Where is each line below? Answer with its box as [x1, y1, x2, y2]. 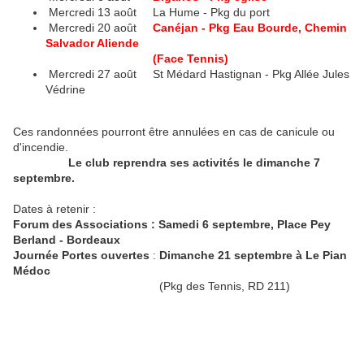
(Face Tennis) [45, 52, 228, 65]
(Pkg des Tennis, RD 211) [159, 279, 290, 292]
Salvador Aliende [45, 37, 139, 50]
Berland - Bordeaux [13, 233, 120, 246]
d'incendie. [13, 141, 68, 154]
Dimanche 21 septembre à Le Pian [159, 249, 347, 262]
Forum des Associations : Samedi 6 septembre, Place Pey [13, 218, 331, 231]
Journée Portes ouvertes [13, 249, 153, 262]
